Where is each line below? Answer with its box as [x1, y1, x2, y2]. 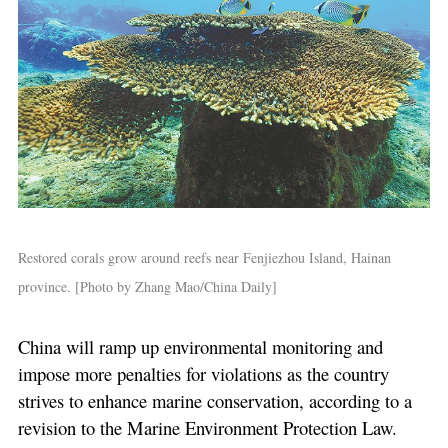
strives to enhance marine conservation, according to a [17, 388, 412, 414]
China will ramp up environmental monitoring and [17, 334, 383, 360]
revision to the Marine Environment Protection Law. [17, 415, 397, 441]
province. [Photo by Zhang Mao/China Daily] [17, 276, 277, 296]
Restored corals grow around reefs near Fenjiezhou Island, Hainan [17, 247, 391, 267]
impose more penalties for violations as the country [17, 361, 389, 387]
